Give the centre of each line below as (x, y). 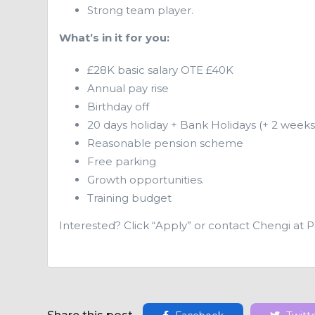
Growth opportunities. (146, 180)
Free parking (122, 161)
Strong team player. (140, 10)
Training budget (129, 198)
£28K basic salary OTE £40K (160, 70)
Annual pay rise (128, 88)
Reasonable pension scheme (165, 143)
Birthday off (118, 107)
